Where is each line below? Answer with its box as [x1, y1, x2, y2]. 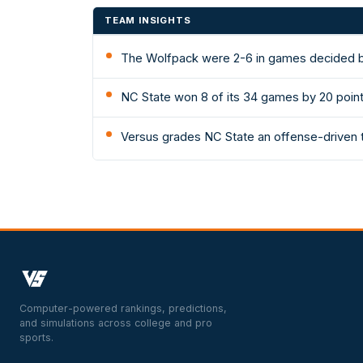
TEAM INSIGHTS [105, 15, 191, 27]
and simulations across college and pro [19, 317, 212, 330]
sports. [19, 331, 53, 344]
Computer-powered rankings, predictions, [19, 302, 227, 315]
